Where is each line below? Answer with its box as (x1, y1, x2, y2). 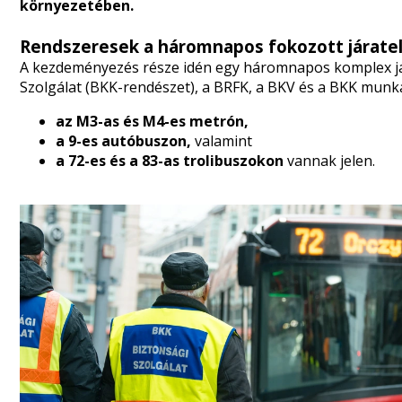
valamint (191, 131, 252, 151)
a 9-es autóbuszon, (56, 131, 191, 151)
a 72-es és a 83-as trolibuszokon (56, 151, 284, 170)
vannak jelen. (284, 151, 375, 170)
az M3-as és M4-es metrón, (56, 111, 249, 131)
